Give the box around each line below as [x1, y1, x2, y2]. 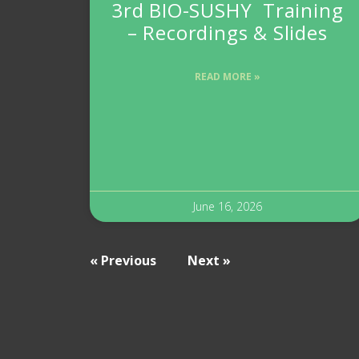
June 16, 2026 [192, 199, 262, 215]
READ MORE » [194, 70, 260, 84]
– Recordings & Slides [127, 19, 328, 46]
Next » [188, 252, 231, 270]
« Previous [90, 252, 156, 270]
